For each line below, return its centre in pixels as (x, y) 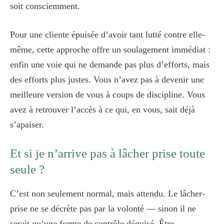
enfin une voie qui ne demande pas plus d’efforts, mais (110, 64)
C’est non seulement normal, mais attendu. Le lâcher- (107, 194)
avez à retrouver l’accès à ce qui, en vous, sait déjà (102, 109)
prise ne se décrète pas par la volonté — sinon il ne (103, 209)
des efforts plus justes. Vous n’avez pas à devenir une (107, 79)
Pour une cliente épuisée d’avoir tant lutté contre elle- (107, 34)
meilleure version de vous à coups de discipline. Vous (107, 94)
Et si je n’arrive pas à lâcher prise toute (107, 153)
